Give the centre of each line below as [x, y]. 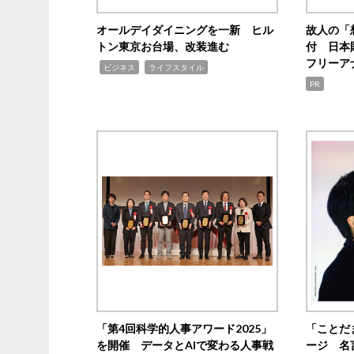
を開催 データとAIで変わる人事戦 [185, 345]
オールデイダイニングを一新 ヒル [185, 29]
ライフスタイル [177, 67]
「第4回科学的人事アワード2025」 [185, 328]
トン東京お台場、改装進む [163, 46]
